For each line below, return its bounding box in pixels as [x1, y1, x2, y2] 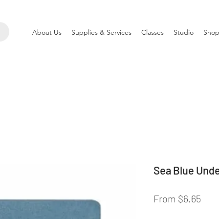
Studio [174, 28, 194, 37]
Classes [141, 28, 164, 37]
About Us [32, 28, 62, 37]
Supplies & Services [71, 28, 131, 37]
